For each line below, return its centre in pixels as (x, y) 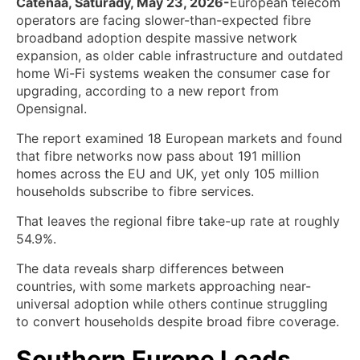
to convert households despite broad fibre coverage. (178, 321)
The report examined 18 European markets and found (179, 138)
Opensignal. (51, 108)
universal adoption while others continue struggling (172, 303)
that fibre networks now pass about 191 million (158, 155)
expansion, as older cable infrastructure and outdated (180, 55)
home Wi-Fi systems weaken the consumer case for (173, 73)
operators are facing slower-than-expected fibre (164, 20)
